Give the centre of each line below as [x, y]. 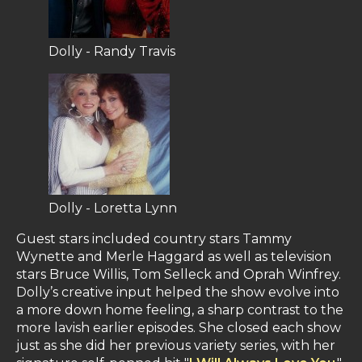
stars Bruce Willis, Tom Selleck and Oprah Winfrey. [179, 275]
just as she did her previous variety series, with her [176, 346]
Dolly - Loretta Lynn [113, 208]
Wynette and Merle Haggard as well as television [174, 257]
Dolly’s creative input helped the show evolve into [178, 293]
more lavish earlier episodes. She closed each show [179, 328]
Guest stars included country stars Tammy [154, 239]
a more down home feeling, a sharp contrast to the [180, 310]
